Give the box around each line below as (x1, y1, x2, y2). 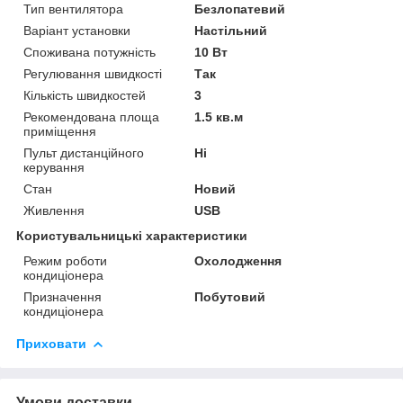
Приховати (16, 336, 86, 351)
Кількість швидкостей (23, 87, 146, 103)
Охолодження (194, 253, 282, 268)
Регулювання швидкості (23, 66, 162, 81)
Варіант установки (23, 22, 130, 38)
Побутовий (194, 289, 266, 304)
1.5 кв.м (194, 109, 244, 124)
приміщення (23, 123, 96, 139)
